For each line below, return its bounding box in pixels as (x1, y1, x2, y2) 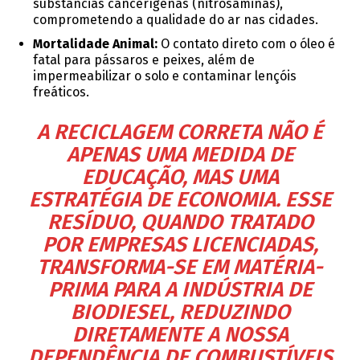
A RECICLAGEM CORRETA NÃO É (37, 120, 323, 145)
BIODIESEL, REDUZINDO (70, 300, 290, 325)
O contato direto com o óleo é (157, 36, 335, 52)
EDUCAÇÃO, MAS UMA (81, 165, 279, 190)
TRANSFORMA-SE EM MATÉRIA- (37, 255, 323, 280)
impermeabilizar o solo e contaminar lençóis (33, 68, 297, 84)
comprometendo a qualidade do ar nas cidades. (33, 12, 318, 28)
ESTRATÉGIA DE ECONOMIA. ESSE (28, 187, 332, 213)
